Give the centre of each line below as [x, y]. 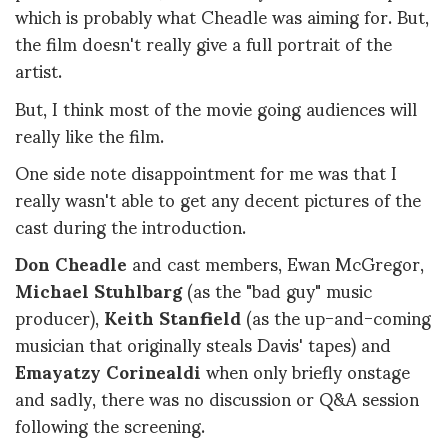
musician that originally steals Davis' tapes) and [203, 344]
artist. [38, 70]
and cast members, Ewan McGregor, [275, 263]
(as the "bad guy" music [277, 290]
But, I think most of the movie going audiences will [216, 107]
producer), [59, 317]
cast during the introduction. [130, 225]
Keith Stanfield [172, 317]
